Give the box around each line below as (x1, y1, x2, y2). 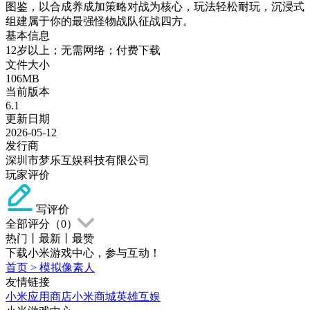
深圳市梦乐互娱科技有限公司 (6, 154, 149, 166)
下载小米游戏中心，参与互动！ (6, 246, 161, 259)
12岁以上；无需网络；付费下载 (6, 44, 161, 56)
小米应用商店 (6, 290, 72, 302)
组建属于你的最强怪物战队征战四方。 (6, 15, 194, 27)
